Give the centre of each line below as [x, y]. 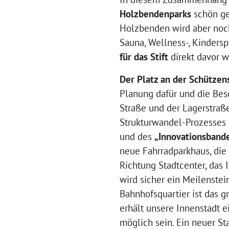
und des [137, 137]
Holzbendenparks [157, 14]
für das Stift [145, 57]
